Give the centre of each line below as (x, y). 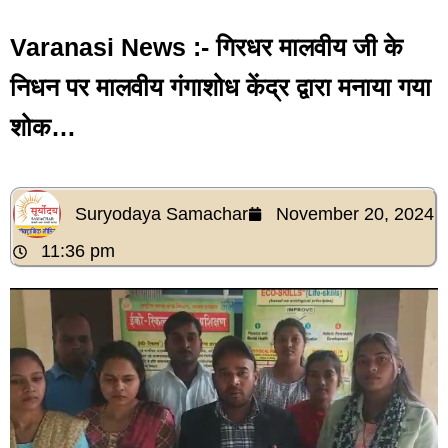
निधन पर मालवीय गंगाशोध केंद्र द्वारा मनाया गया (220, 86)
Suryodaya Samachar (161, 213)
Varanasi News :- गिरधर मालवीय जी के (206, 46)
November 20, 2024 (355, 213)
